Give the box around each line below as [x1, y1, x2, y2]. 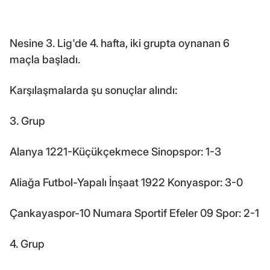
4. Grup [10, 237, 45, 250]
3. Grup [10, 114, 45, 127]
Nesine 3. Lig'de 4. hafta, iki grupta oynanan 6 [10, 36, 230, 49]
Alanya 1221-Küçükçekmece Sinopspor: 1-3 [10, 145, 221, 158]
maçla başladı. [10, 52, 80, 66]
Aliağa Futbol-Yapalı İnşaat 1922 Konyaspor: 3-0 [10, 175, 243, 189]
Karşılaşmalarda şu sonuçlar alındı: [10, 83, 177, 96]
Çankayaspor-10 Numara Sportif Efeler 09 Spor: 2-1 [10, 206, 259, 219]
